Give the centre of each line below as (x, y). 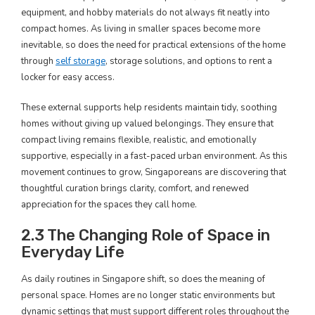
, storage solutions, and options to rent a (189, 61)
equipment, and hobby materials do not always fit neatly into (146, 13)
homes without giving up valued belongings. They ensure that (147, 124)
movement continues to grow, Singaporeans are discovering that (154, 172)
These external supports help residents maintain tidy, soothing (149, 108)
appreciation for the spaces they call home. (109, 205)
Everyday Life (73, 252)
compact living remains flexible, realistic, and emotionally (139, 140)
